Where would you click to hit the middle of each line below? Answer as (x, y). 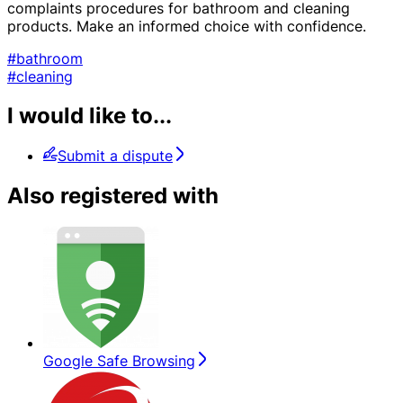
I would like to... (90, 116)
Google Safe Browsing (119, 361)
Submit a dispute (115, 156)
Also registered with (113, 196)
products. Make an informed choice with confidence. (187, 26)
